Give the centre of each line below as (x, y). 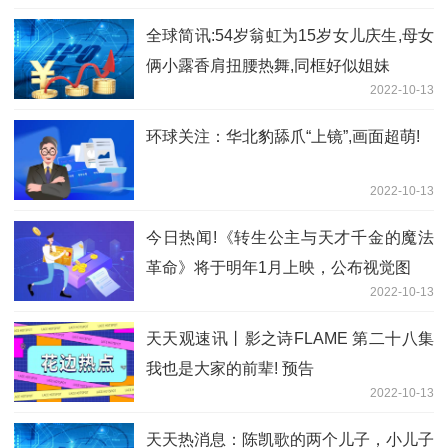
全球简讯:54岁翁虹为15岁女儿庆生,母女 (290, 36)
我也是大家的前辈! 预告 (230, 369)
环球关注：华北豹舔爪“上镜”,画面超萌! (283, 137)
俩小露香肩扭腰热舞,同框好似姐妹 (268, 66)
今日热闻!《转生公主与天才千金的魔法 (290, 238)
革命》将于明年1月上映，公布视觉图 (278, 268)
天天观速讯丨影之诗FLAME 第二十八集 (290, 339)
